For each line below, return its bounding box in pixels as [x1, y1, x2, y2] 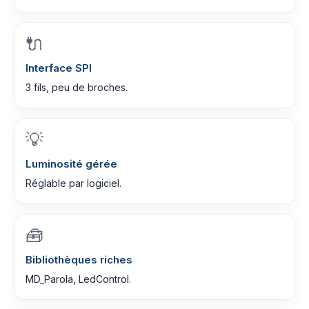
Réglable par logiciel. [26, 177, 121, 189]
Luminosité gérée [26, 157, 117, 170]
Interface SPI [26, 61, 92, 74]
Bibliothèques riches [26, 253, 132, 266]
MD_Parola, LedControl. [26, 273, 131, 285]
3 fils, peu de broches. [26, 81, 128, 93]
